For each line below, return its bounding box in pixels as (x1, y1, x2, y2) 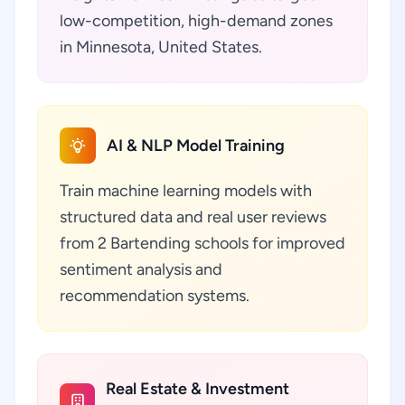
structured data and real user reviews (60, 207, 326, 227)
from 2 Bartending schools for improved (60, 233, 345, 253)
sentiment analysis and (60, 259, 222, 279)
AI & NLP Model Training (107, 136, 285, 155)
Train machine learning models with (60, 181, 312, 201)
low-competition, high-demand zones (60, 11, 333, 31)
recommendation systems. (60, 286, 250, 306)
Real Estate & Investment (106, 379, 290, 399)
